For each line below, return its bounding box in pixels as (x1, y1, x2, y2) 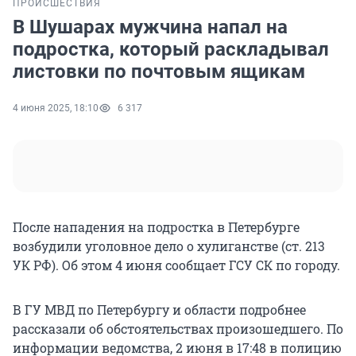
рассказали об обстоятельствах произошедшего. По (13, 320, 343, 338)
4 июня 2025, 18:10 (13, 103, 99, 114)
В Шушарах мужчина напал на (13, 16, 288, 39)
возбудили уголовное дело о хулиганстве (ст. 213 (13, 238, 325, 255)
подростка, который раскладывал (13, 38, 329, 61)
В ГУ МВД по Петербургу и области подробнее (13, 301, 306, 319)
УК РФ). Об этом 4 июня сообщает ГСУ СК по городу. (13, 257, 340, 274)
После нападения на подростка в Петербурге (13, 219, 300, 236)
